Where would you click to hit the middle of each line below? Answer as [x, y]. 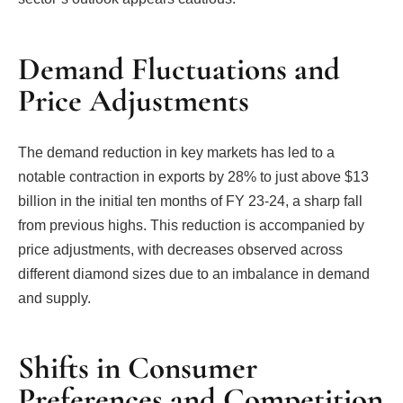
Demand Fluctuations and [179, 69]
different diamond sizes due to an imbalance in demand [194, 273]
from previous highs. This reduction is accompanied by [191, 225]
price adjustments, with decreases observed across [180, 249]
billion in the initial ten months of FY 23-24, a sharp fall [190, 201]
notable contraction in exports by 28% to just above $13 [193, 176]
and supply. [54, 298]
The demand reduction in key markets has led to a [176, 152]
